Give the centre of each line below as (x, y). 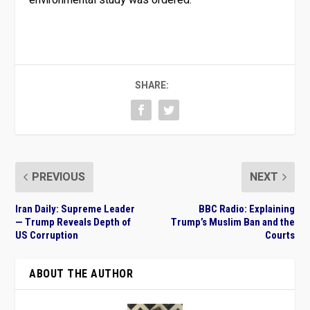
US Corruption (47, 235)
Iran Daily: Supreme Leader (75, 209)
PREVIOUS (59, 177)
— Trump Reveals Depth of (73, 222)
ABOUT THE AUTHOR (81, 273)
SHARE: (152, 85)
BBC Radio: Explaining (246, 209)
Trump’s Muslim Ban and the (232, 222)
